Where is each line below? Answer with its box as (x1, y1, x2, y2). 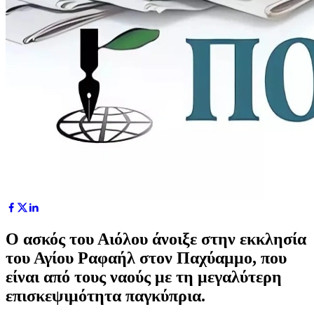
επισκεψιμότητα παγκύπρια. (6, 286, 205, 305)
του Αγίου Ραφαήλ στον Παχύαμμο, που (6, 248, 287, 267)
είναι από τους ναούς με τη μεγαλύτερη (6, 267, 282, 286)
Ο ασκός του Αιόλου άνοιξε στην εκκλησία (6, 229, 306, 248)
